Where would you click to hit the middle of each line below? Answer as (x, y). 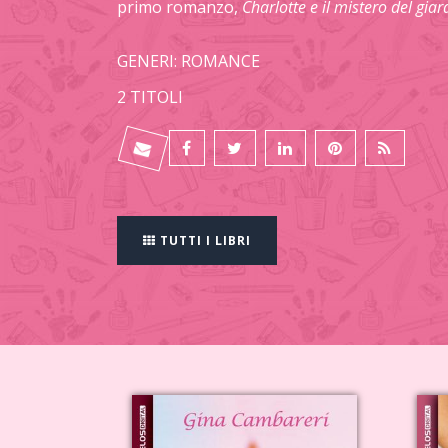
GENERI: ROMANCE (188, 61)
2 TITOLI (150, 97)
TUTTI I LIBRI (203, 240)
